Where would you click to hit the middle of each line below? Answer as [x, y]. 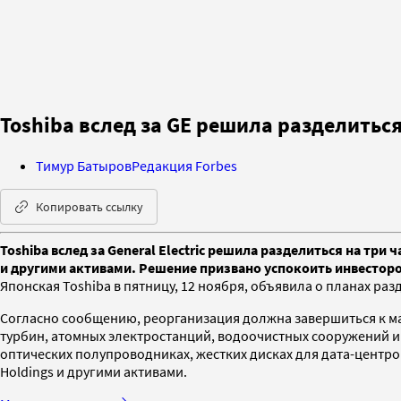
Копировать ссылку [90, 206]
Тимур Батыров [84, 165]
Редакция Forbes [184, 165]
